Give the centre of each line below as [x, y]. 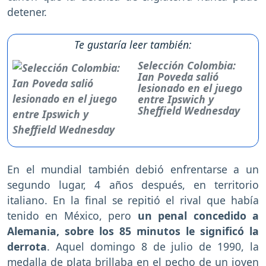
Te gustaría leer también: [133, 45]
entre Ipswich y [176, 99]
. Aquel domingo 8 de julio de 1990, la [153, 247]
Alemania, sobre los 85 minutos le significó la [133, 231]
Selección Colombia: [187, 66]
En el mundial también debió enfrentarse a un [133, 170]
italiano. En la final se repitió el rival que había [133, 200]
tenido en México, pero [72, 216]
